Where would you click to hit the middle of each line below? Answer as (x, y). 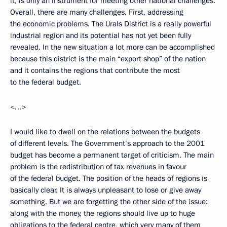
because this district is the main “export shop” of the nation (108, 59)
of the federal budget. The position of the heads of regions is (109, 178)
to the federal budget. (46, 82)
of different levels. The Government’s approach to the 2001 (107, 143)
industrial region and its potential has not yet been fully (101, 35)
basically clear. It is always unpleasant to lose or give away (106, 190)
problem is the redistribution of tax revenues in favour (98, 167)
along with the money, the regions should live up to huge (103, 213)
